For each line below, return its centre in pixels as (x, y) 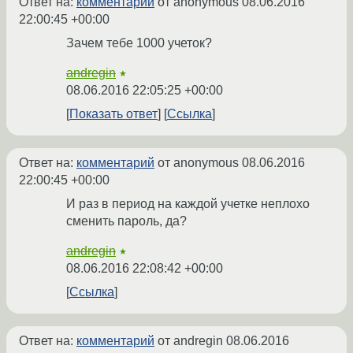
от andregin (190, 341)
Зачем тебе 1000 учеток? (139, 43)
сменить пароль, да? (126, 221)
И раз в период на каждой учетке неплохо (188, 204)
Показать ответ (113, 114)
